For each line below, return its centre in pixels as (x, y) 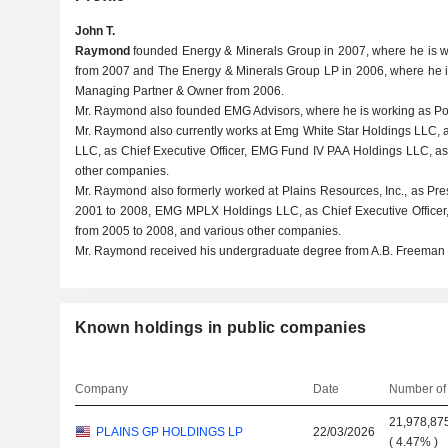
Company (101, 389)
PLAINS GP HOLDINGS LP (169, 432)
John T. (94, 31)
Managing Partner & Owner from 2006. (179, 91)
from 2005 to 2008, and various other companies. (207, 231)
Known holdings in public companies (220, 327)
